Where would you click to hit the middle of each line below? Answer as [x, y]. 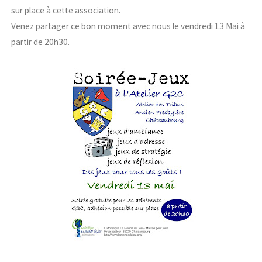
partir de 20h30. [41, 42]
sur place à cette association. [66, 10]
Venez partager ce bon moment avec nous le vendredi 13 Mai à [128, 26]
